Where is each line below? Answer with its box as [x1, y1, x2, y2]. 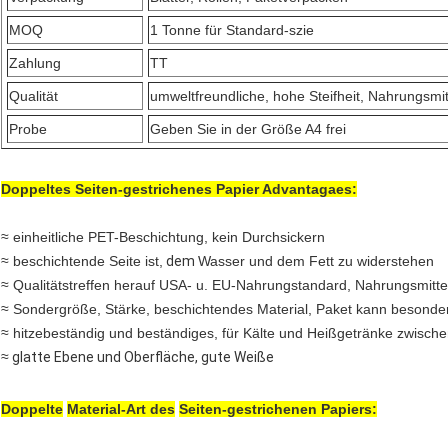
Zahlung [9, 55, 61, 72]
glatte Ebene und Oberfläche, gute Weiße [9, 349, 274, 366]
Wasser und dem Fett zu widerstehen [198, 253, 434, 270]
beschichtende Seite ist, [13, 253, 163, 270]
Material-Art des [67, 401, 175, 418]
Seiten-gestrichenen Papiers [179, 401, 372, 418]
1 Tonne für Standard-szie [150, 22, 314, 39]
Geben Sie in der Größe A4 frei [150, 121, 346, 138]
